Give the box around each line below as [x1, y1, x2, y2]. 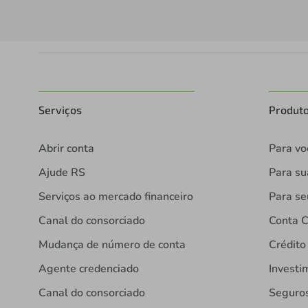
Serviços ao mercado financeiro [38, 189, 193, 205]
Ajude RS [38, 165, 85, 181]
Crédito [268, 237, 306, 253]
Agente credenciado [38, 261, 139, 277]
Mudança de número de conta [38, 237, 186, 253]
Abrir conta [38, 141, 94, 157]
